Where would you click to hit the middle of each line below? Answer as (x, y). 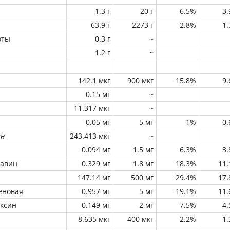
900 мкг (140, 80)
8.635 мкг (94, 219)
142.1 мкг (94, 80)
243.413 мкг (90, 136)
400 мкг (140, 219)
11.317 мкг (92, 108)
